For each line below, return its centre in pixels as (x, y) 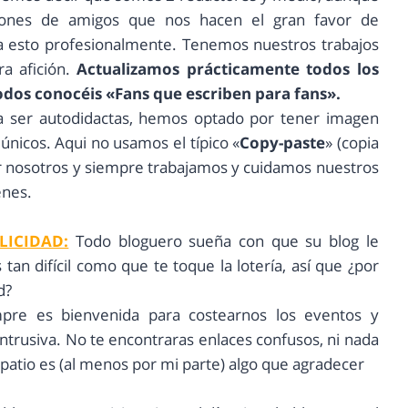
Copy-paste (283, 143)
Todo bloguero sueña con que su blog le (224, 241)
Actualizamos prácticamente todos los (228, 69)
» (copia (352, 143)
